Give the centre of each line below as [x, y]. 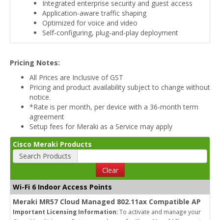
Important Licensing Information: [65, 211]
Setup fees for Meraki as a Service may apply [101, 126]
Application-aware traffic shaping [94, 13]
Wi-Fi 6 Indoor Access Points [62, 187]
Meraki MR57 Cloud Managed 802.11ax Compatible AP [107, 201]
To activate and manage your [159, 211]
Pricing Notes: [35, 62]
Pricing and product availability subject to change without [120, 87]
